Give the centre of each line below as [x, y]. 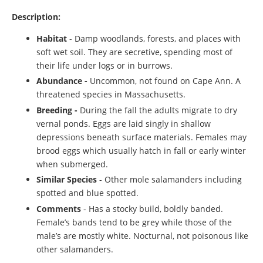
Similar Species [67, 180]
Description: [36, 16]
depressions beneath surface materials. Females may [141, 137]
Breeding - [58, 110]
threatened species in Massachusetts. [111, 95]
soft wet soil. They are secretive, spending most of [134, 52]
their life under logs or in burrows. [104, 65]
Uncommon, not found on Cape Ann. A [165, 81]
